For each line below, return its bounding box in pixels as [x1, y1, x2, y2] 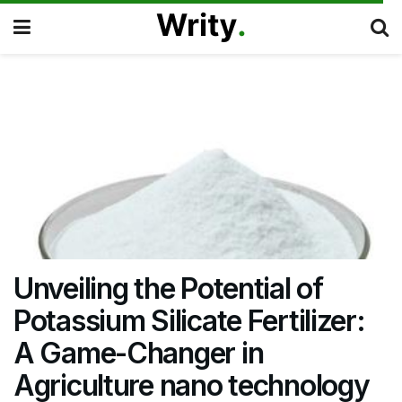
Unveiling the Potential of [13, 271, 323, 306]
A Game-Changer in [13, 336, 264, 371]
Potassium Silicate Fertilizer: [13, 303, 365, 338]
